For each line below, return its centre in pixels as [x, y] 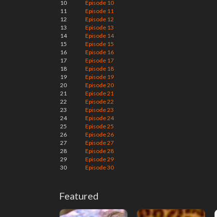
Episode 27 [100, 143]
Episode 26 [100, 134]
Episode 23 [100, 110]
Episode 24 [100, 118]
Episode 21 [100, 93]
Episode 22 [100, 101]
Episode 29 [100, 159]
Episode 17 [100, 60]
